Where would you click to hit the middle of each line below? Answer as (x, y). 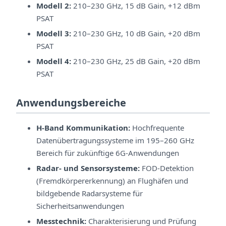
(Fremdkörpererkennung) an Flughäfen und (112, 180)
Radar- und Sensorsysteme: (88, 168)
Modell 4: (54, 61)
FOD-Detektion (167, 168)
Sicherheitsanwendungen (80, 206)
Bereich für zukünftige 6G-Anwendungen (108, 153)
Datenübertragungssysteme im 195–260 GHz (115, 140)
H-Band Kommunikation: (83, 128)
